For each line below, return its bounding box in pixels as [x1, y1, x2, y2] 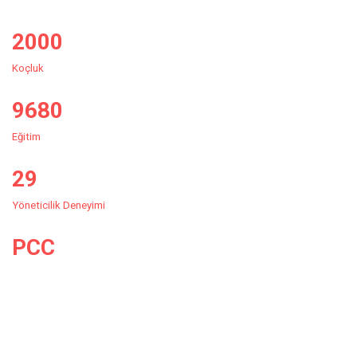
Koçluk [12, 61, 44, 74]
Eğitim [12, 130, 41, 143]
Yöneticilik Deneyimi [12, 198, 105, 211]
